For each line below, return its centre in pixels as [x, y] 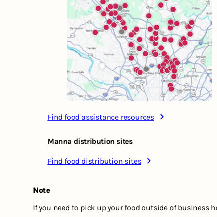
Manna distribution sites [90, 141]
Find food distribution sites [94, 161]
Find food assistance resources [101, 117]
